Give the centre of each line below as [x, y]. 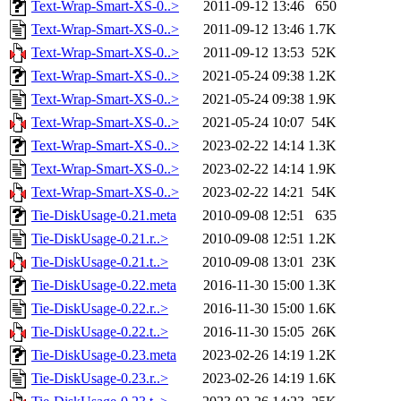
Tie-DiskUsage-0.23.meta [104, 355]
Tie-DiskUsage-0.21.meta [104, 216]
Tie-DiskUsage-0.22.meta [104, 286]
